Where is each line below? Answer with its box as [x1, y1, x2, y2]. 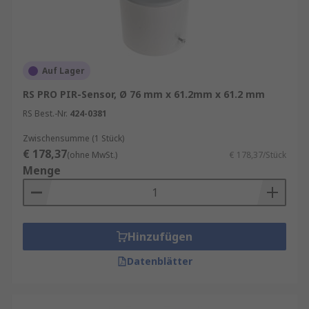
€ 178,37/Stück [230, 149, 286, 161]
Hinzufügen [128, 229, 192, 244]
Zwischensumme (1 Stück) [23, 132, 124, 144]
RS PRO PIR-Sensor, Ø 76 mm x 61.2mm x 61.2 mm [23, 88, 265, 101]
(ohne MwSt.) [67, 149, 117, 161]
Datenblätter [126, 255, 192, 268]
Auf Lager [42, 65, 85, 77]
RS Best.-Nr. [23, 108, 68, 119]
